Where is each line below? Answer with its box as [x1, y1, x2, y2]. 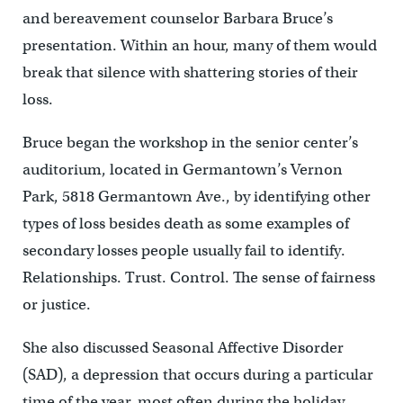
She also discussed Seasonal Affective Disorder [22, 338, 344, 357]
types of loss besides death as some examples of [22, 214, 349, 233]
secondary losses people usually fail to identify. [22, 241, 345, 260]
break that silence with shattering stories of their [22, 63, 358, 82]
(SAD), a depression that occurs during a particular [22, 365, 373, 384]
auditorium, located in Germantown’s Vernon [22, 160, 343, 179]
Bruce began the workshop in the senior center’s [22, 133, 358, 152]
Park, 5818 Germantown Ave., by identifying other [22, 187, 371, 206]
